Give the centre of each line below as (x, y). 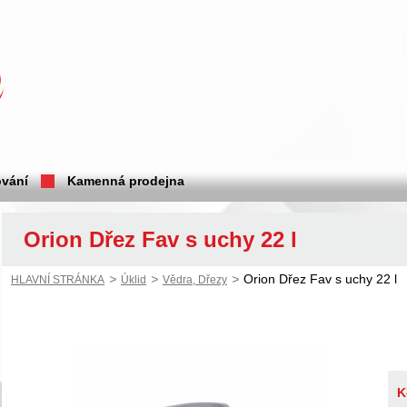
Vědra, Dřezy (195, 280)
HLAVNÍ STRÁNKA (58, 280)
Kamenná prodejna (126, 181)
